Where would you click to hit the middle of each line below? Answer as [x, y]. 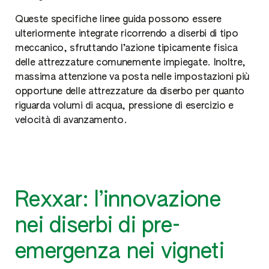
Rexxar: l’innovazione [118, 201]
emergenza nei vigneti [119, 252]
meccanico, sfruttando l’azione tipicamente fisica [126, 49]
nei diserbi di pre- [98, 226]
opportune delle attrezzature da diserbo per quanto [130, 92]
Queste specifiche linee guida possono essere [118, 20]
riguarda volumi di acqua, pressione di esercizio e [124, 106]
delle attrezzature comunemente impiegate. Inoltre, [130, 63]
